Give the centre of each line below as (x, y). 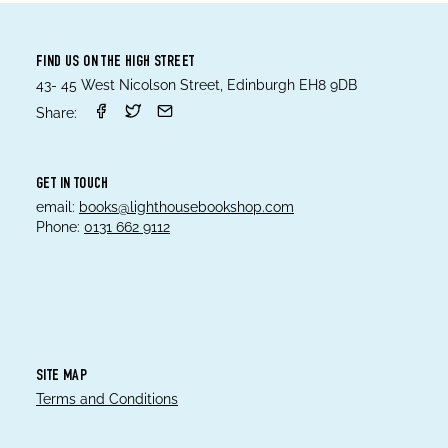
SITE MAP (62, 377)
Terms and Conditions (107, 399)
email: (55, 207)
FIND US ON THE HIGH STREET (115, 63)
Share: (56, 113)
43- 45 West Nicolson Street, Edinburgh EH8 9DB (196, 85)
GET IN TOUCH (72, 185)
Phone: (58, 227)
